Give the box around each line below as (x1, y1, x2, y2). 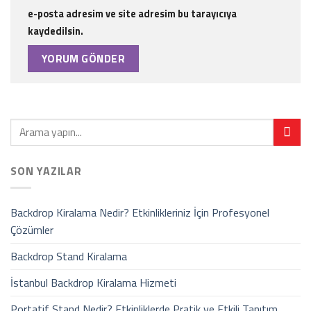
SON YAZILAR (10, 162, 82, 179)
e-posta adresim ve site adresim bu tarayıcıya (28, 6, 237, 22)
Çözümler (10, 221, 53, 239)
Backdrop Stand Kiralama (10, 248, 127, 265)
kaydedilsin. (28, 24, 83, 40)
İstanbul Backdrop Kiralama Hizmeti (10, 274, 176, 292)
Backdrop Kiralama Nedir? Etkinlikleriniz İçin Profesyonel (10, 204, 269, 221)
